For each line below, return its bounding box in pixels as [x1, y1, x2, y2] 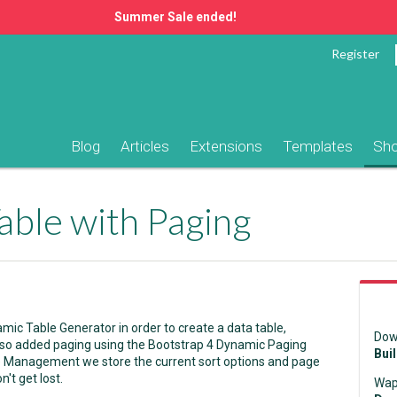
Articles [121, 137, 169, 155]
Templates [283, 137, 353, 155]
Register [331, 45, 379, 61]
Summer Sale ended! [114, 10, 237, 24]
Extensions [190, 137, 262, 155]
